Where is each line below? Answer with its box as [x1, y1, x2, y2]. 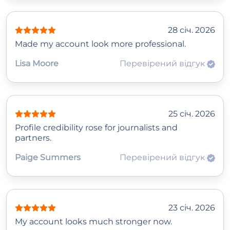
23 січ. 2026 [168, 203, 215, 213]
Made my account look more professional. [15, 39, 186, 49]
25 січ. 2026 [168, 109, 215, 119]
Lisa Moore [15, 59, 59, 69]
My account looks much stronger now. [15, 217, 172, 227]
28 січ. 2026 [168, 25, 215, 35]
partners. [15, 133, 51, 143]
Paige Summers [15, 152, 81, 163]
